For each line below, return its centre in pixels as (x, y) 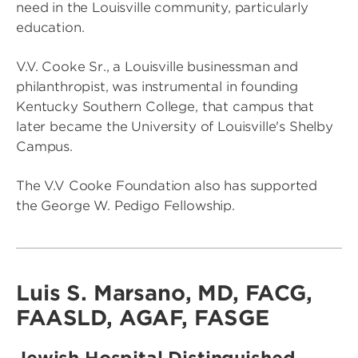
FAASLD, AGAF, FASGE (143, 318)
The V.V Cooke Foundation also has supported (167, 186)
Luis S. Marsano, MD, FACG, (164, 293)
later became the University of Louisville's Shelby (175, 127)
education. (50, 28)
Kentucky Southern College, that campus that (165, 107)
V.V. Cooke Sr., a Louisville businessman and (157, 67)
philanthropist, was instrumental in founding (157, 87)
